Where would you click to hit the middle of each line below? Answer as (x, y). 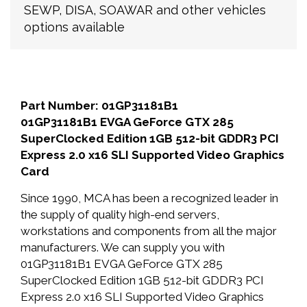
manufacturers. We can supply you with (123, 247)
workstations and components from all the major (149, 231)
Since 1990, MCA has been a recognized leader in (149, 198)
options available (74, 27)
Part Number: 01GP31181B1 (99, 106)
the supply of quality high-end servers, (120, 214)
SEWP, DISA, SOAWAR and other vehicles (145, 10)
